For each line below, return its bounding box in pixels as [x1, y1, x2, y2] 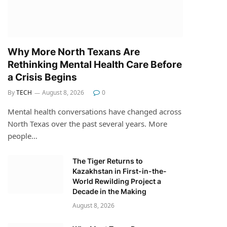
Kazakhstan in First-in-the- [72, 166, 167, 175]
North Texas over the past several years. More [8, 118, 167, 129]
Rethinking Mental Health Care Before [8, 58, 182, 70]
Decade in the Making [72, 186, 146, 196]
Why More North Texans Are [8, 46, 140, 58]
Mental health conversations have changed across [8, 106, 181, 117]
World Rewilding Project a [72, 176, 161, 185]
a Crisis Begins [8, 71, 77, 83]
